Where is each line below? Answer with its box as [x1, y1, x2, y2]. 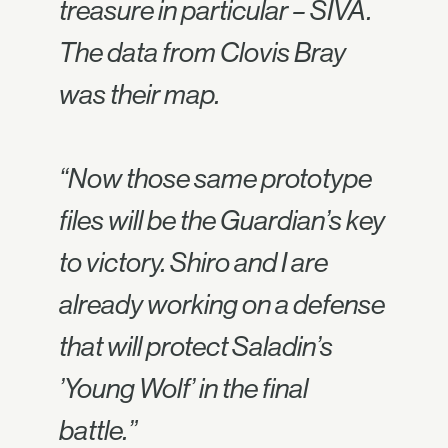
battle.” [59, 414, 137, 446]
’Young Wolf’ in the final [59, 372, 308, 404]
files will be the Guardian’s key [59, 204, 385, 236]
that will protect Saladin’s [59, 330, 333, 362]
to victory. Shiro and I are [59, 246, 328, 278]
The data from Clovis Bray [59, 36, 346, 68]
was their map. [59, 78, 220, 110]
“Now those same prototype [59, 162, 372, 194]
